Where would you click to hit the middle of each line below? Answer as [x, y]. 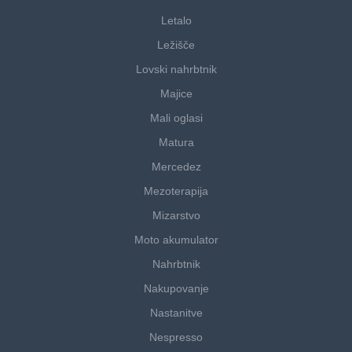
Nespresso [176, 337]
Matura [176, 143]
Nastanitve [176, 313]
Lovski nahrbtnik [176, 70]
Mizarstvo [176, 216]
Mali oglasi [176, 118]
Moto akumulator [176, 240]
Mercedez [176, 167]
